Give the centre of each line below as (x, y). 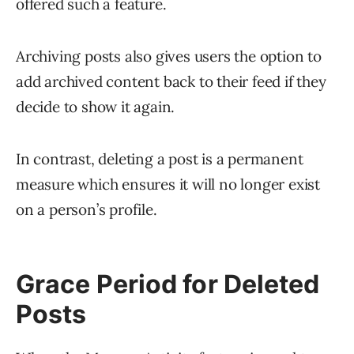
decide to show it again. (96, 107)
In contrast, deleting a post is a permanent (160, 159)
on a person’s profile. (87, 210)
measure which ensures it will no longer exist (168, 185)
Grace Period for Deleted (168, 284)
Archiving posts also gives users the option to (169, 56)
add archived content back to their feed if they (171, 82)
